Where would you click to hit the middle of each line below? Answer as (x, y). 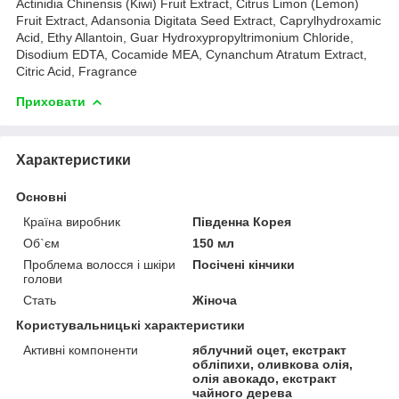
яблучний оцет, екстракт (270, 350)
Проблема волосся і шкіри (99, 264)
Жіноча (215, 300)
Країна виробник (72, 221)
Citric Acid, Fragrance (77, 71)
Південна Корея (242, 221)
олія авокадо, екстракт (265, 378)
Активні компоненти (81, 350)
